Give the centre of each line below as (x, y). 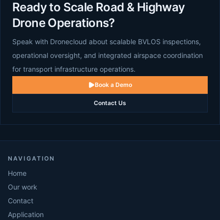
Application (26, 214)
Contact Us (110, 103)
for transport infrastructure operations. (74, 69)
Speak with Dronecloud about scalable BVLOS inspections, (107, 41)
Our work (23, 187)
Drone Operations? (64, 23)
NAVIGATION (32, 158)
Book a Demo (113, 85)
